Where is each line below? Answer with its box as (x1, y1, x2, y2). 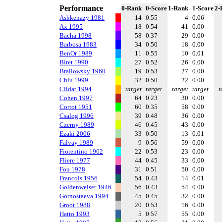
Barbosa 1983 (59, 41, 97, 48)
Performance (59, 4, 103, 12)
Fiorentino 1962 (59, 148, 103, 155)
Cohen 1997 (59, 94, 93, 102)
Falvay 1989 (59, 139, 93, 146)
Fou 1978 (59, 166, 85, 173)
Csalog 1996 (59, 112, 94, 119)
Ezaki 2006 (59, 130, 90, 137)
